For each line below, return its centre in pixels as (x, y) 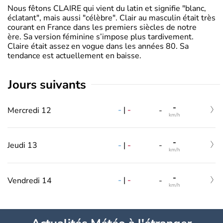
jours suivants (49, 84)
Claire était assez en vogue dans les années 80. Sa (98, 46)
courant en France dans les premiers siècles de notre (102, 27)
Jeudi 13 (22, 146)
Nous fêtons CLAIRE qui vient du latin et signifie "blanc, (107, 8)
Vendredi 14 (30, 180)
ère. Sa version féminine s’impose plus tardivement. (101, 37)
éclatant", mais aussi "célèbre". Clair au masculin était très (111, 18)
